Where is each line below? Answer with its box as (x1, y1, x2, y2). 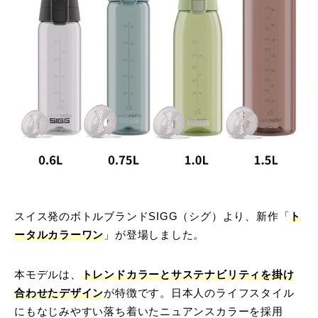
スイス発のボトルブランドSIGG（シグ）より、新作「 (14, 211, 290, 223)
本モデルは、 (14, 269, 82, 281)
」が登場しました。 (104, 229, 205, 241)
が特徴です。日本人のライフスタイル (104, 287, 295, 300)
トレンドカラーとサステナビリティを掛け (81, 269, 295, 281)
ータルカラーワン (14, 229, 104, 241)
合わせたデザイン (14, 287, 104, 300)
